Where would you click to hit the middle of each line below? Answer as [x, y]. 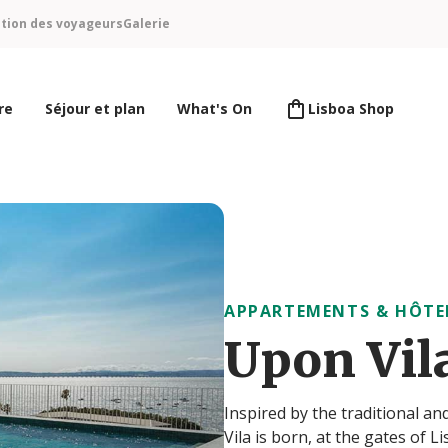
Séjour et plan [95, 109]
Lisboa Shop [351, 109]
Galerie [146, 23]
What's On [214, 109]
